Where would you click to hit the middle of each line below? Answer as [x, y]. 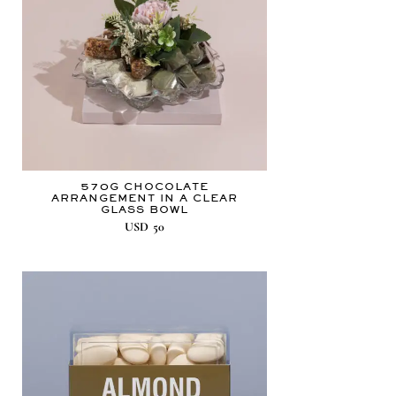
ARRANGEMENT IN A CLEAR [145, 198]
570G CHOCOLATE [145, 187]
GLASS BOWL [145, 210]
